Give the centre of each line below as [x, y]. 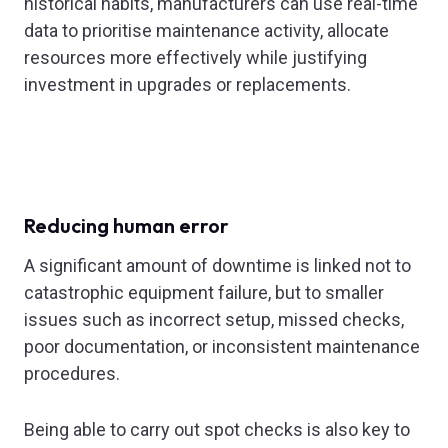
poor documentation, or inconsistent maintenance [222, 347]
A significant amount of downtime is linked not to [217, 266]
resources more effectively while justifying [195, 58]
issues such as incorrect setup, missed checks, [214, 320]
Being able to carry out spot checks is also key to [217, 430]
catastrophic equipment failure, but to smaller [204, 293]
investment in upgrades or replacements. [187, 85]
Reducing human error [126, 225]
